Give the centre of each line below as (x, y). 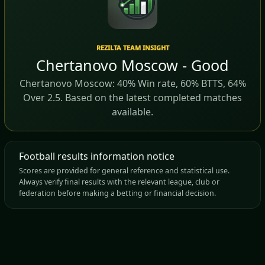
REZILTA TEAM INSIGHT (132, 48)
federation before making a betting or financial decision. (117, 193)
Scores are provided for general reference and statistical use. (124, 171)
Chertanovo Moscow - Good (132, 65)
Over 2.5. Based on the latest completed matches (132, 98)
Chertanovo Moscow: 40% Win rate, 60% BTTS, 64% (132, 83)
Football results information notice (96, 156)
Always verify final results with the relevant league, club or (119, 182)
